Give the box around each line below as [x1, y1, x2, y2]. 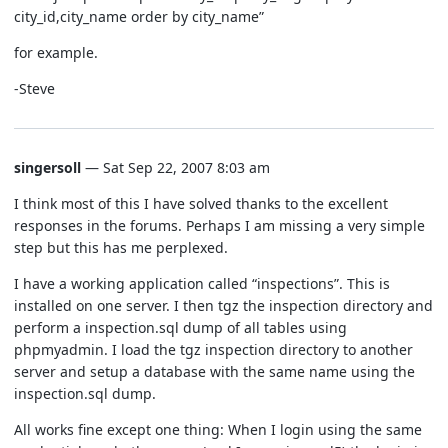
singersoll [14, 157, 81, 177]
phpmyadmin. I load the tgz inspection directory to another [14, 339, 413, 359]
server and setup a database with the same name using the [14, 361, 415, 381]
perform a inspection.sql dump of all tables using [14, 317, 347, 337]
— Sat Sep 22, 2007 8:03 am [81, 157, 270, 177]
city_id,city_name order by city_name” [14, 6, 264, 26]
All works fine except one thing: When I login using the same [14, 419, 422, 439]
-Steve [14, 78, 55, 98]
